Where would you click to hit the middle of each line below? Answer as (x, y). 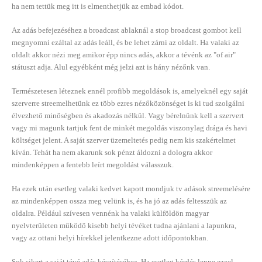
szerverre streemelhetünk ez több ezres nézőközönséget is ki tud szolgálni (128, 103)
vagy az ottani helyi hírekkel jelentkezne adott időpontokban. (110, 237)
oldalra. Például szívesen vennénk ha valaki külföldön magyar (110, 213)
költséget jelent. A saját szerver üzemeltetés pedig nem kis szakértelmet (124, 140)
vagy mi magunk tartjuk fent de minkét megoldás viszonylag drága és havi (130, 127)
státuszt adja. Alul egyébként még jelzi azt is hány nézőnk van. (111, 67)
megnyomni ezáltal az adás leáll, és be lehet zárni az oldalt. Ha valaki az (125, 42)
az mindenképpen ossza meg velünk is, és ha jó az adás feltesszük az (119, 201)
